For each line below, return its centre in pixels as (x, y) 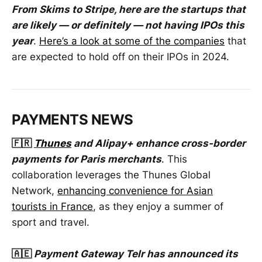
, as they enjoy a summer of (158, 206)
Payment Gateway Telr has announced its (136, 254)
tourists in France (52, 206)
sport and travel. (52, 222)
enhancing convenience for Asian (135, 190)
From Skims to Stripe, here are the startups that (129, 10)
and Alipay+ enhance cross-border (158, 143)
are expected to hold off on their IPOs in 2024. (120, 57)
